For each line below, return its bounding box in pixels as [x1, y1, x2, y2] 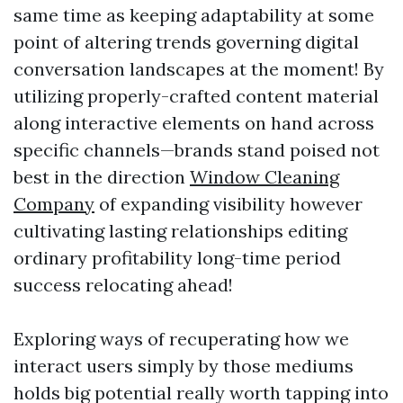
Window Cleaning [190, 166, 339, 188]
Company [13, 193, 94, 215]
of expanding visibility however [94, 193, 363, 215]
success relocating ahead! [13, 273, 233, 296]
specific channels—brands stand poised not [13, 139, 380, 161]
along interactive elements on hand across [13, 112, 374, 134]
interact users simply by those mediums [13, 354, 354, 377]
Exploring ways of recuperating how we [13, 327, 349, 350]
